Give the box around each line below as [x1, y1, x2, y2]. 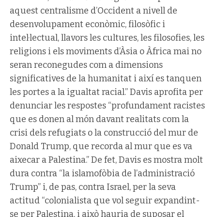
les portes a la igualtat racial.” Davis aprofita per [10, 86, 203, 97]
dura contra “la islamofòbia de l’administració [10, 168, 195, 179]
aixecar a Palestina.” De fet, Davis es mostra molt [10, 154, 203, 165]
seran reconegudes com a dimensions [10, 59, 163, 70]
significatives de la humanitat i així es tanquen [10, 73, 201, 84]
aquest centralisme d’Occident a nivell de [10, 5, 177, 16]
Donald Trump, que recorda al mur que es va [10, 140, 192, 152]
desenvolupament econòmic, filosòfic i [10, 18, 165, 30]
